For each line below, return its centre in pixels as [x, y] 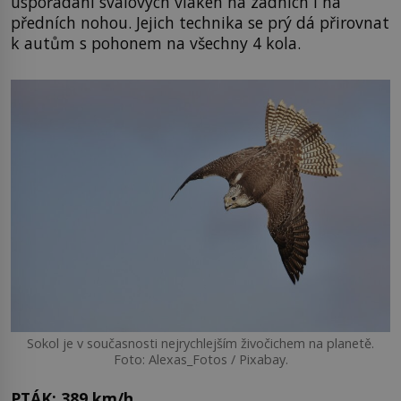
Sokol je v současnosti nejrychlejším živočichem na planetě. [200, 344]
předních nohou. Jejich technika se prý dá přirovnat [200, 22]
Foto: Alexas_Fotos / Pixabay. [200, 360]
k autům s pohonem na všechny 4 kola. [156, 43]
